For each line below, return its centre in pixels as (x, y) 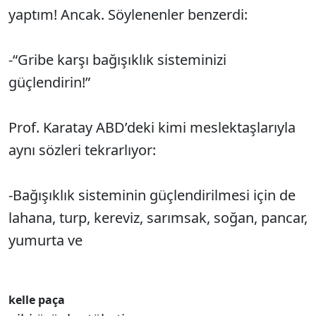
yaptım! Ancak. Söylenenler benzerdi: (128, 14)
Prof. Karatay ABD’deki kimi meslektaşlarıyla (152, 127)
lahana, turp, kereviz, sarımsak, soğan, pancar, (158, 218)
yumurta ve (45, 240)
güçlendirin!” (49, 82)
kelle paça (37, 300)
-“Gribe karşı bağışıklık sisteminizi (117, 60)
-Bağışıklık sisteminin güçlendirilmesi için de (152, 195)
